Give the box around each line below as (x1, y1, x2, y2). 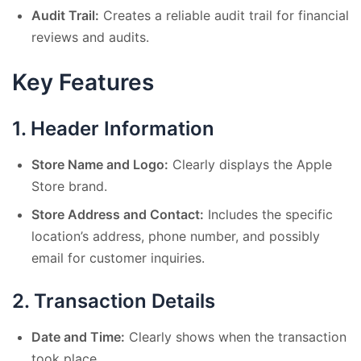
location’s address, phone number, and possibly (31, 227, 320, 244)
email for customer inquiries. (31, 249, 205, 266)
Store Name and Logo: (31, 156, 168, 172)
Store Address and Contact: (31, 205, 204, 222)
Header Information (31, 116, 214, 140)
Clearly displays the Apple (168, 156, 332, 172)
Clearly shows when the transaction (125, 328, 346, 345)
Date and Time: (31, 328, 125, 345)
